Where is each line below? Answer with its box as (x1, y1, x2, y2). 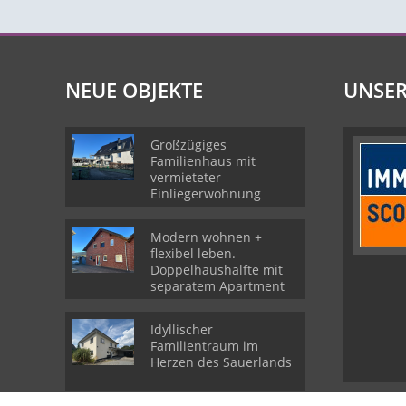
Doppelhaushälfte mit (150, 261, 283, 278)
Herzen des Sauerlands (150, 353, 292, 371)
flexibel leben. (150, 245, 236, 262)
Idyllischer (150, 321, 213, 338)
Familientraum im (150, 337, 258, 354)
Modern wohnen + (150, 228, 262, 246)
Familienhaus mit (150, 152, 256, 169)
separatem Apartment (150, 277, 285, 295)
